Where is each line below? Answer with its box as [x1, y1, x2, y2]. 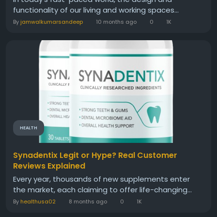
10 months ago [95, 18, 137, 26]
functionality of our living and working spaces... [13, 5, 179, 15]
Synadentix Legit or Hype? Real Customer [13, 150, 177, 161]
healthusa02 [20, 198, 56, 206]
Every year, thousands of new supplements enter [13, 174, 190, 185]
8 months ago [68, 198, 107, 206]
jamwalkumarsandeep [20, 18, 83, 26]
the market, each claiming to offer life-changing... [13, 185, 192, 195]
